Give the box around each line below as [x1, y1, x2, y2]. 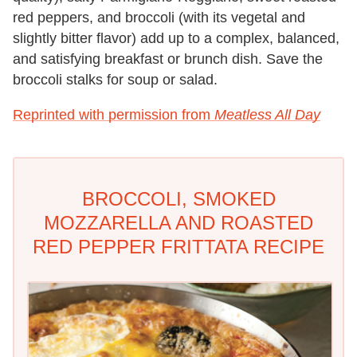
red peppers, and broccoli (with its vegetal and [13, 9, 305, 25]
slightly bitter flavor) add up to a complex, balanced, [13, 29, 339, 46]
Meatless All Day [214, 106, 320, 123]
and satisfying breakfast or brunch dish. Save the [13, 50, 323, 67]
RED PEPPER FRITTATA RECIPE [33, 235, 324, 257]
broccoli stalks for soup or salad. [13, 71, 218, 88]
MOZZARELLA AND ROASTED [44, 211, 313, 233]
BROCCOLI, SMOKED [81, 187, 276, 210]
